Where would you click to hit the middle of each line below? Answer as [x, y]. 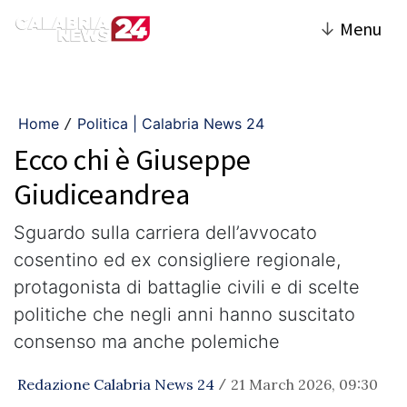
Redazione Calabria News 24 [116, 384]
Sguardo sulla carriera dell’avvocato [165, 233]
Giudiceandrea [102, 194]
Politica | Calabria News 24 [171, 124]
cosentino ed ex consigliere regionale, [177, 260]
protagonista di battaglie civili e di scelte [187, 287]
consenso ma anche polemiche [147, 342]
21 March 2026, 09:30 [304, 384]
